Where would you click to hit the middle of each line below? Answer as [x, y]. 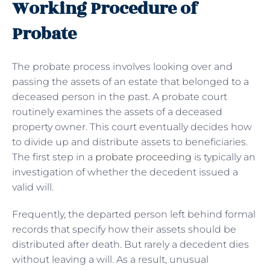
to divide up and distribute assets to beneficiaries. [130, 142]
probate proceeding [143, 157]
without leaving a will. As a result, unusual [110, 259]
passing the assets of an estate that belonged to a [130, 81]
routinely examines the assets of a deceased [117, 111]
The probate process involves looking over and [122, 66]
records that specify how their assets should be [124, 229]
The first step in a [54, 157]
